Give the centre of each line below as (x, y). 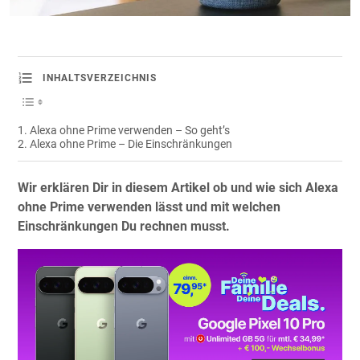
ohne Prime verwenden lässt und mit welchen (149, 207)
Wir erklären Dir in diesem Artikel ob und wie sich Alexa (178, 188)
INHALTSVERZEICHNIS (100, 78)
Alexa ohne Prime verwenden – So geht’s (129, 131)
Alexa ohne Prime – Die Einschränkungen (131, 144)
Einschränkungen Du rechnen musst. (124, 226)
